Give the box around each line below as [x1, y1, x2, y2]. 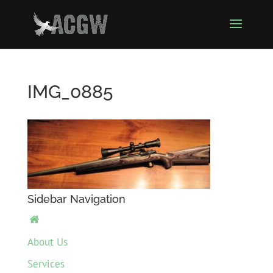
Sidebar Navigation [27, 193, 126, 205]
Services [27, 257, 65, 271]
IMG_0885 [27, 81, 113, 102]
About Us [27, 235, 68, 249]
